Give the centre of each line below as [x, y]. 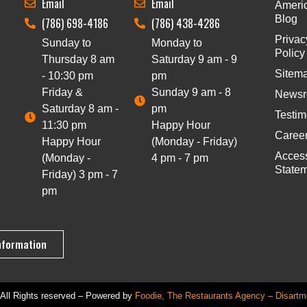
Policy [290, 53]
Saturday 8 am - [81, 108]
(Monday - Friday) [195, 141]
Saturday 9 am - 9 [195, 59]
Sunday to [67, 42]
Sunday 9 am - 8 [192, 92]
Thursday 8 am [78, 59]
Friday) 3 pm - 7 [80, 174]
